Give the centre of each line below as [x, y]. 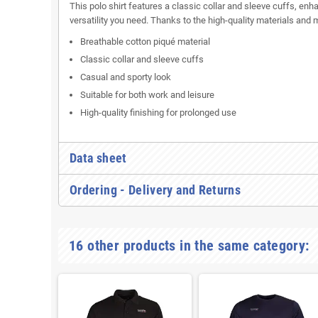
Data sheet [98, 158]
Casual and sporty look [126, 77]
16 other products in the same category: [189, 246]
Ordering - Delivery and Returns [155, 190]
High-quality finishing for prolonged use [158, 113]
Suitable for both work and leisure [147, 95]
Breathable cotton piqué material [145, 42]
